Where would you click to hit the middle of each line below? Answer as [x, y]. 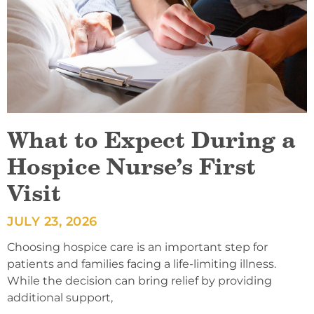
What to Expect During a [151, 140]
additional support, [60, 298]
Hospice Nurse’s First [131, 167]
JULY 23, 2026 [52, 222]
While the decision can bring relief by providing [139, 281]
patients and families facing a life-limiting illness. [142, 264]
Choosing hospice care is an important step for [137, 247]
